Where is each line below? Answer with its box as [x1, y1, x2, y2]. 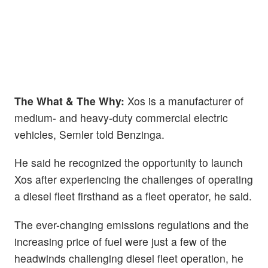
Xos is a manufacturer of [124, 93, 243, 109]
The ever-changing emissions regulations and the [14, 217, 249, 232]
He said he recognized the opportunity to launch [14, 155, 243, 170]
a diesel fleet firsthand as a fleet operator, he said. [14, 188, 252, 204]
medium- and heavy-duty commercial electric [14, 110, 228, 126]
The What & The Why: [14, 93, 124, 109]
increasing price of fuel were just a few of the [14, 233, 227, 249]
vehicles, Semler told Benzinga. [14, 127, 165, 142]
